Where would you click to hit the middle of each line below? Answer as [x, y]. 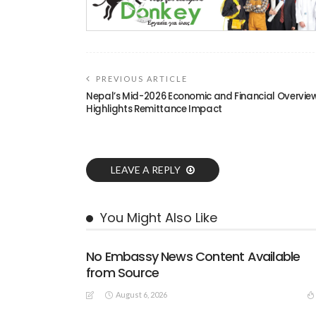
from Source [123, 272]
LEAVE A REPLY [147, 169]
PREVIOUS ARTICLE [142, 78]
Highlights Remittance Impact [154, 109]
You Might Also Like [159, 217]
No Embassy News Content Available [193, 256]
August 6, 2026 [141, 294]
